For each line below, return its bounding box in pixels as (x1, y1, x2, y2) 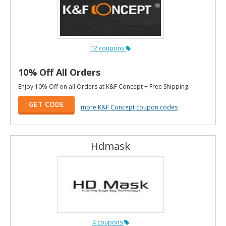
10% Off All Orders (18, 66, 100, 78)
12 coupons (90, 43, 126, 52)
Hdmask (91, 139, 130, 153)
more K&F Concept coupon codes (81, 102, 178, 111)
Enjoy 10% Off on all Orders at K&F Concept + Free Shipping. (18, 82, 190, 91)
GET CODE (29, 99, 64, 109)
